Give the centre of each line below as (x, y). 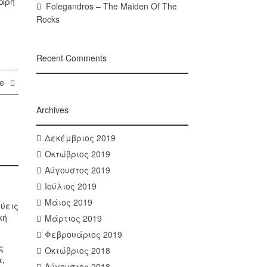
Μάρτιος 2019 (73, 218)
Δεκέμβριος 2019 (80, 138)
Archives (52, 110)
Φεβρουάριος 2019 (83, 234)
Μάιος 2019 (68, 202)
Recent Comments (72, 58)
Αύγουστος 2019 (77, 170)
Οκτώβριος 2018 (77, 250)
